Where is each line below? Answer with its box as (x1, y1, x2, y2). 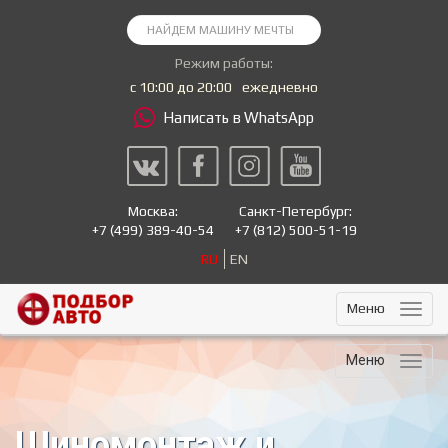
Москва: (127, 203, 178, 219)
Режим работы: (175, 55, 273, 71)
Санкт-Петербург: (239, 203, 352, 219)
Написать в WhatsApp (163, 109, 314, 126)
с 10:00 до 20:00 (130, 79, 232, 95)
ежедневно (242, 79, 318, 95)
